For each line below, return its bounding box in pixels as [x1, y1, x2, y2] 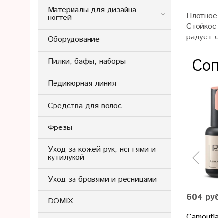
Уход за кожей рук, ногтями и [48, 144, 156, 155]
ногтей [48, 12, 72, 23]
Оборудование [48, 34, 100, 46]
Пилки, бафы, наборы [48, 56, 126, 68]
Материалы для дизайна [48, 4, 136, 16]
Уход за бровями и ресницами [48, 174, 157, 185]
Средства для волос [48, 100, 122, 111]
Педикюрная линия [48, 78, 116, 90]
